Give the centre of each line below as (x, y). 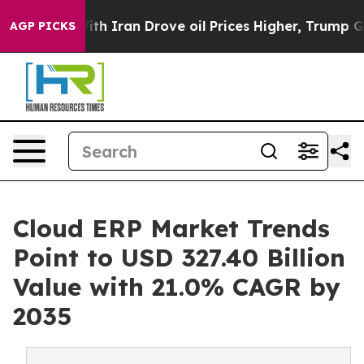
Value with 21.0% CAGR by (177, 287)
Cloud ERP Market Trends (171, 228)
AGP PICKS (43, 26)
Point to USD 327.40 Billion (179, 258)
